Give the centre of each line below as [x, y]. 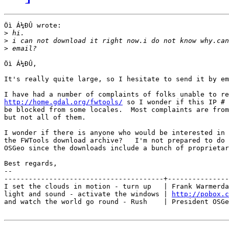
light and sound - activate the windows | [88, 194]
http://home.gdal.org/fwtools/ [63, 102]
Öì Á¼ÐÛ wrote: [33, 26]
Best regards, [31, 164]
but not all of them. [45, 118]
